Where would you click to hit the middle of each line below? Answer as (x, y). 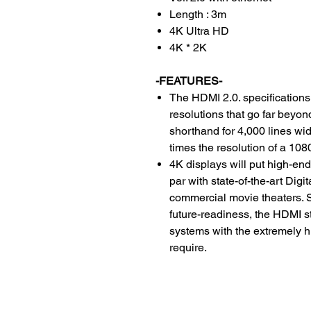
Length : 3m (198, 14)
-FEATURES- (189, 81)
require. (188, 247)
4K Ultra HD (199, 31)
